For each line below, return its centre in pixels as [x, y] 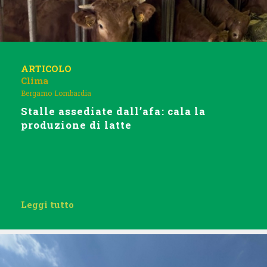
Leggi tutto [47, 204]
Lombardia [73, 93]
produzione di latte [77, 125]
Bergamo [36, 93]
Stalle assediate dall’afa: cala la [113, 111]
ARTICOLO [46, 69]
